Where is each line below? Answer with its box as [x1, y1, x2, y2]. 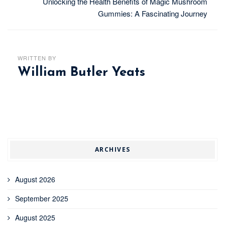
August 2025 [15, 212, 55, 222]
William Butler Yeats [18, 66, 145, 80]
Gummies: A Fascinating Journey [98, 8, 207, 19]
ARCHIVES [94, 145, 131, 154]
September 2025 [15, 193, 68, 203]
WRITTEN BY [18, 54, 56, 62]
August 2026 [15, 174, 55, 184]
